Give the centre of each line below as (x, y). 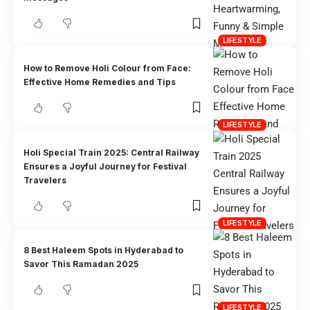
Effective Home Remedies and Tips (100, 82)
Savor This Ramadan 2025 (81, 264)
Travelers (45, 180)
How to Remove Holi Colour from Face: (108, 68)
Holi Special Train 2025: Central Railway (112, 152)
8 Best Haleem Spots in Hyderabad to (104, 250)
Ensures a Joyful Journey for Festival (106, 166)
